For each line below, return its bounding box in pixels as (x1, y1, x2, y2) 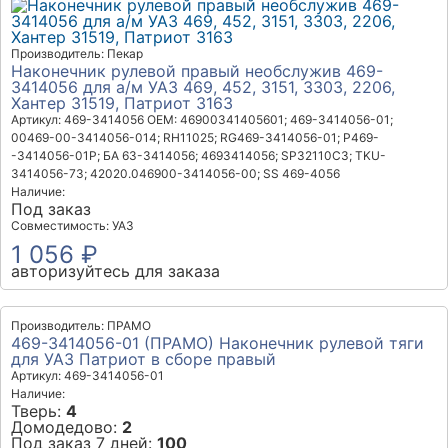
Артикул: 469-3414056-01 (11, 368, 164, 383)
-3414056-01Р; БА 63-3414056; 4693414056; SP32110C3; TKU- (11, 148, 386, 163)
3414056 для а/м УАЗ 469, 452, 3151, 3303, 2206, (11, 77, 395, 97)
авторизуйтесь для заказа (11, 261, 220, 281)
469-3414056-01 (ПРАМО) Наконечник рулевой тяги (11, 333, 424, 353)
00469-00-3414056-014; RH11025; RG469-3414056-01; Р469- (11, 130, 379, 145)
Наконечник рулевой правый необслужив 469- (11, 61, 383, 81)
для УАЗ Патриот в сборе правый (11, 349, 276, 369)
